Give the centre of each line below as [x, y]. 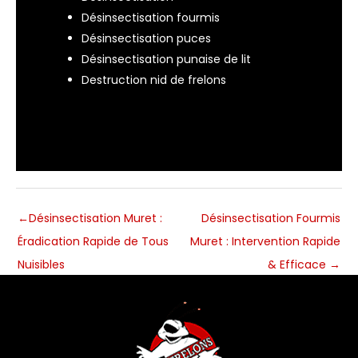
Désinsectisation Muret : [95, 218]
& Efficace [298, 264]
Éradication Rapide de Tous [93, 241]
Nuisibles [41, 264]
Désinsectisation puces [146, 38]
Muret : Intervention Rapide [265, 241]
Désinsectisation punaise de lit [166, 59]
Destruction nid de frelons [154, 80]
